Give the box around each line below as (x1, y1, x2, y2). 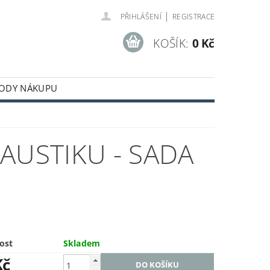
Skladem (63, 237, 101, 249)
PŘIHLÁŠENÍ (120, 11, 162, 22)
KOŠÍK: (153, 35, 189, 51)
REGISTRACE (172, 11, 215, 22)
